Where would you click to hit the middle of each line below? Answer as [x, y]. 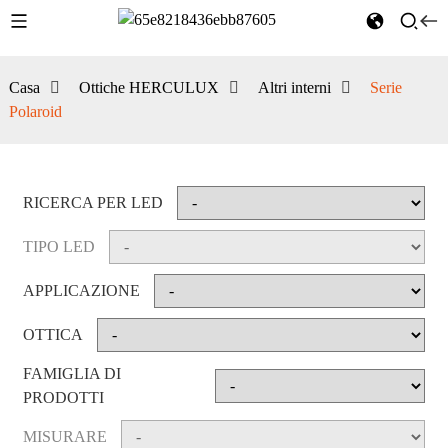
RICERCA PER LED [92, 202]
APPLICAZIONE [81, 290]
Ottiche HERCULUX [148, 87]
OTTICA [52, 334]
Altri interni [294, 87]
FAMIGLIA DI [71, 373]
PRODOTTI [63, 397]
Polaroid [35, 111]
